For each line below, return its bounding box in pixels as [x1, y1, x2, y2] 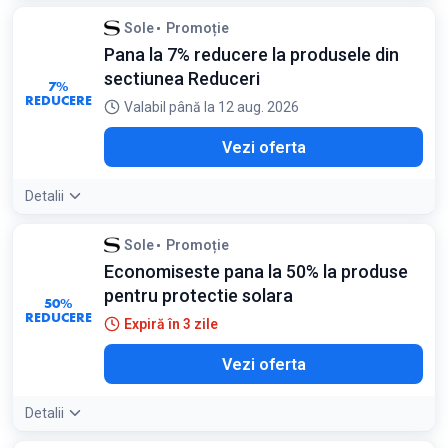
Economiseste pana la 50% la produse [104, 261, 408, 282]
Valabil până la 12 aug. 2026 [124, 99, 299, 115]
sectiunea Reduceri [104, 68, 260, 89]
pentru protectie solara [104, 285, 293, 306]
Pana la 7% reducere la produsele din [104, 44, 399, 65]
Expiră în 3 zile [124, 316, 218, 332]
